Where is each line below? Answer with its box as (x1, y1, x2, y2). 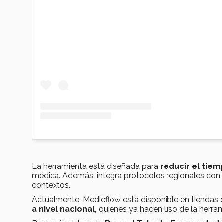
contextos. (32, 180, 70, 190)
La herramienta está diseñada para (32, 161, 160, 171)
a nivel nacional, (32, 204, 97, 214)
